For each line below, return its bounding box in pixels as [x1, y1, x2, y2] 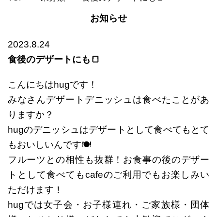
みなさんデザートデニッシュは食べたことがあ [7, 94, 210, 105]
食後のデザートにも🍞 [7, 54, 100, 64]
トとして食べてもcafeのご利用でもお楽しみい [7, 169, 210, 180]
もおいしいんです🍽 [7, 139, 92, 150]
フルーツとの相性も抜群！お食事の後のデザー [7, 154, 210, 165]
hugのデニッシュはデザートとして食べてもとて [7, 124, 210, 135]
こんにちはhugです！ [7, 79, 97, 90]
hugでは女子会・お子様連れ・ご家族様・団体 [7, 199, 210, 210]
